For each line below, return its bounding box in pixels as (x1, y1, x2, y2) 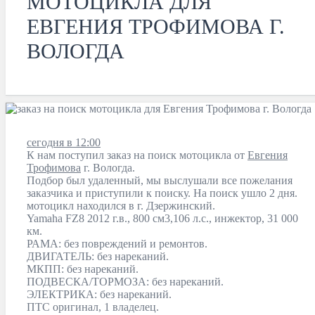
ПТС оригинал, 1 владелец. (27, 301, 162, 313)
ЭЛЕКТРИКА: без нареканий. (27, 288, 174, 300)
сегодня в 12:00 (27, 136, 101, 148)
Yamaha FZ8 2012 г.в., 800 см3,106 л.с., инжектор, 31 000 (27, 212, 298, 224)
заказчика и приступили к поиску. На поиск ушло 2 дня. (27, 187, 297, 199)
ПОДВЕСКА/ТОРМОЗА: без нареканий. (27, 276, 226, 288)
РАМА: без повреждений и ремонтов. (27, 238, 207, 250)
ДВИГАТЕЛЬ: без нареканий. (27, 250, 172, 262)
